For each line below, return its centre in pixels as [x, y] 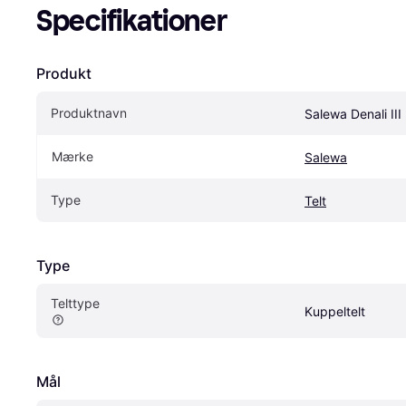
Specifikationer [132, 20]
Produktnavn [89, 112]
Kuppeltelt [335, 311]
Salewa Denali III [353, 113]
